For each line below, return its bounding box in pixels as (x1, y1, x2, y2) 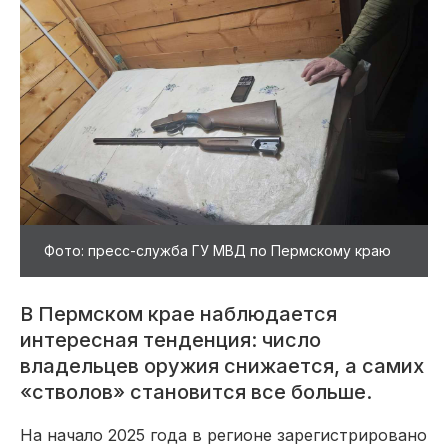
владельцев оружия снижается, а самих (20, 353, 424, 378)
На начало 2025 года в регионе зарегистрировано (20, 424, 427, 445)
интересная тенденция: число (20, 327, 321, 352)
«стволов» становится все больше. (20, 379, 372, 404)
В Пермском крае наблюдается (20, 301, 337, 326)
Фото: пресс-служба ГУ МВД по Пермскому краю (44, 241, 391, 259)
